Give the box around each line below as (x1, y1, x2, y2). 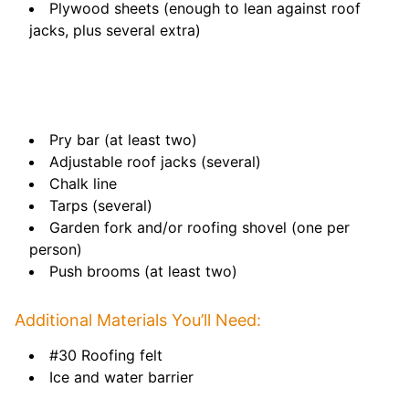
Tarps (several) (49, 196, 152, 215)
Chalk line (49, 174, 117, 193)
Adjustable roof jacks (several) (49, 152, 261, 171)
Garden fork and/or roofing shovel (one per (49, 218, 350, 236)
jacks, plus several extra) (29, 21, 201, 39)
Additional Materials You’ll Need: (15, 310, 261, 330)
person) (29, 240, 82, 258)
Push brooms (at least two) (49, 262, 237, 280)
